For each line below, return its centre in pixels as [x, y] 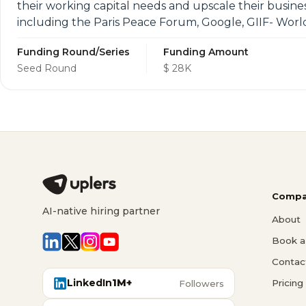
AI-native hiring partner [101, 211]
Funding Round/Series [73, 52]
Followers [201, 283]
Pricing [288, 282]
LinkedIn [89, 283]
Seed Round [47, 68]
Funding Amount [206, 52]
